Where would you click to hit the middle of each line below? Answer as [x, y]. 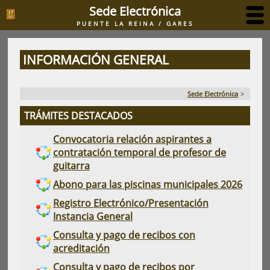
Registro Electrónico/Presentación [131, 203]
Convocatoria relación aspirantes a [132, 139]
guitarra [71, 166]
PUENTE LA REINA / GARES [135, 24]
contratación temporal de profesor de [140, 152]
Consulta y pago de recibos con [124, 235]
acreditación [81, 248]
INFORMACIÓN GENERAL [96, 60]
